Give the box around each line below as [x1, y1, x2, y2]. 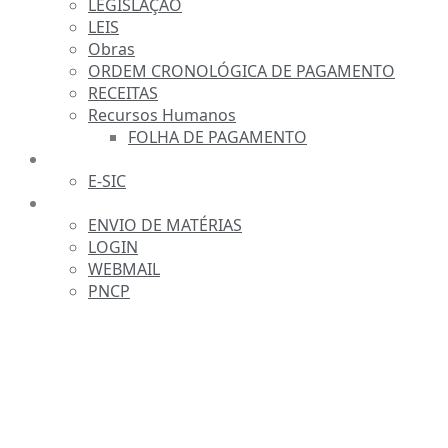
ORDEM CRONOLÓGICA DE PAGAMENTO [88, 60, 395, 82]
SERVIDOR [53, 195, 138, 212]
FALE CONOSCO [53, 151, 180, 168]
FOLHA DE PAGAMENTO [128, 126, 307, 148]
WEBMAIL [88, 258, 160, 280]
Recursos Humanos [88, 104, 236, 126]
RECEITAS [88, 82, 158, 104]
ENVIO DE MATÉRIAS [88, 214, 242, 236]
